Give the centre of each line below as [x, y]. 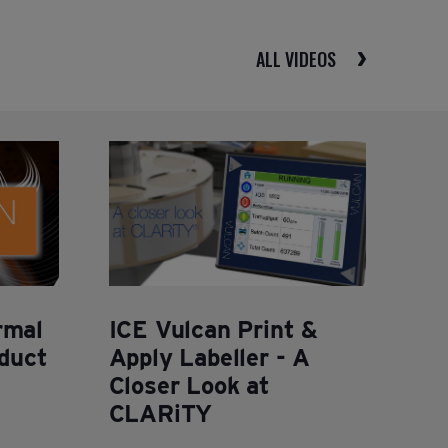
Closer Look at [189, 385]
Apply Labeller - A [209, 357]
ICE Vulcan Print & [213, 329]
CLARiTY [160, 413]
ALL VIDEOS [296, 59]
